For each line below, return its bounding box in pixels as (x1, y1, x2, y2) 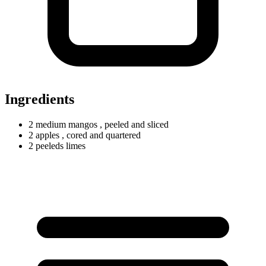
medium (36, 119, 66, 129)
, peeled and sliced (100, 119, 169, 129)
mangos (66, 119, 100, 129)
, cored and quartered (62, 129, 141, 140)
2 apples (28, 129, 62, 140)
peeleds (36, 140, 64, 151)
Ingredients (5, 91, 74, 107)
